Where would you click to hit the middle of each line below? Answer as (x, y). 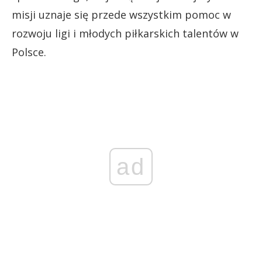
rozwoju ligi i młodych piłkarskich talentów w (125, 33)
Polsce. (29, 52)
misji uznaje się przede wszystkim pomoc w (121, 15)
